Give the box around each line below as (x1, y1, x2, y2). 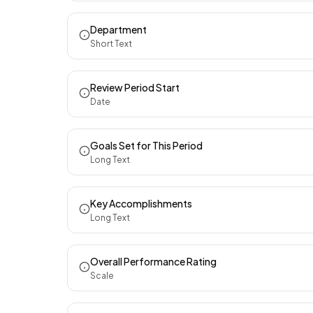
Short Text (90, 38, 132, 49)
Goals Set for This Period (90, 139, 203, 152)
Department (90, 23, 147, 36)
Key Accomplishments (90, 197, 192, 210)
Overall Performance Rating (90, 255, 217, 268)
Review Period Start (90, 81, 180, 94)
